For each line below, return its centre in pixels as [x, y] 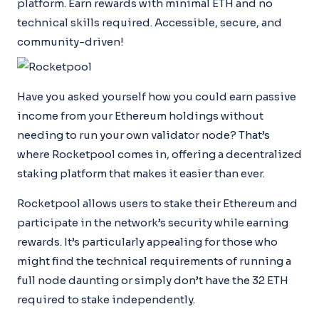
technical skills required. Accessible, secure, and [150, 22]
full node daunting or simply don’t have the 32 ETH [153, 280]
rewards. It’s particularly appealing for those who [147, 241]
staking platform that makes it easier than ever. [141, 173]
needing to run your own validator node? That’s [143, 135]
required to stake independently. [106, 299]
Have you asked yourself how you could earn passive [157, 96]
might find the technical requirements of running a [154, 261]
